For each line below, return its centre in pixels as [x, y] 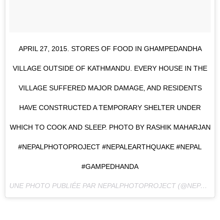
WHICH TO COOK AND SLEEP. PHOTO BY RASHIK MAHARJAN [110, 127]
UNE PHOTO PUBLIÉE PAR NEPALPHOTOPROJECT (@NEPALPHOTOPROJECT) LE [204, 186]
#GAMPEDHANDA [110, 166]
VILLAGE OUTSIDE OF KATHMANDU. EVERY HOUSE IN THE [110, 68]
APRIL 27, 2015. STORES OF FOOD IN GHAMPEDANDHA [110, 49]
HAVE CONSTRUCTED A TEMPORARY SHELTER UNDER [110, 108]
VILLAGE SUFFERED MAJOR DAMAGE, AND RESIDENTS [110, 88]
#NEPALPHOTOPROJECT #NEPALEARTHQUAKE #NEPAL [110, 147]
